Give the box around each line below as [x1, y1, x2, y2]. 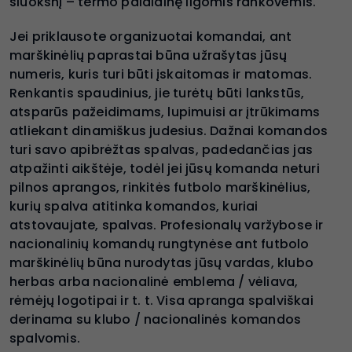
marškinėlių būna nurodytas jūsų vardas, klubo [9, 253, 314, 272]
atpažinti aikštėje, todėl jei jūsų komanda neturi [9, 159, 320, 178]
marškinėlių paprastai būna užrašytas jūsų [9, 46, 288, 64]
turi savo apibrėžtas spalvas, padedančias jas [9, 140, 313, 159]
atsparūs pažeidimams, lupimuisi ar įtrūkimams [9, 102, 321, 121]
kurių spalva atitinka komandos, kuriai [9, 196, 258, 215]
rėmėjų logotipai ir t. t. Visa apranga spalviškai [9, 291, 313, 310]
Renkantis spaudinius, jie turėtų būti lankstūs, [9, 83, 305, 102]
